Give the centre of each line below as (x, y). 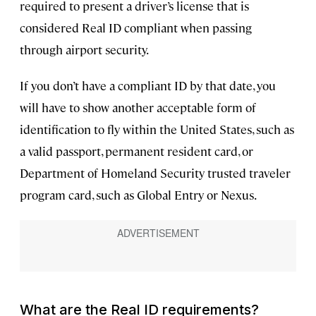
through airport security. (84, 50)
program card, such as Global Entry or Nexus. (138, 195)
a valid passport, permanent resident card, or (136, 151)
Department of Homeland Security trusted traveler (155, 173)
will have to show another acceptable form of (138, 108)
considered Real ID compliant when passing (136, 28)
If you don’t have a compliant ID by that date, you (148, 86)
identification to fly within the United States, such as (157, 129)
